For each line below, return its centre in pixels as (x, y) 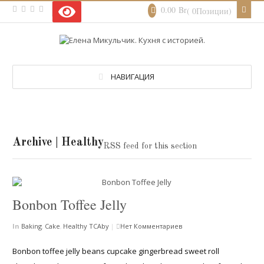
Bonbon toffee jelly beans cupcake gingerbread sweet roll (116, 251)
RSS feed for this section (151, 146)
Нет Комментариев (151, 226)
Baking (32, 226)
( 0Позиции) (209, 11)
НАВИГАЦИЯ (132, 76)
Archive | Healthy (58, 142)
